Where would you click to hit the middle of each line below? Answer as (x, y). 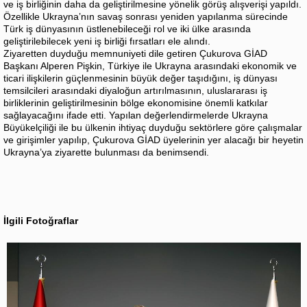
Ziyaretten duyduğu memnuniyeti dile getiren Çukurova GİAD (135, 53)
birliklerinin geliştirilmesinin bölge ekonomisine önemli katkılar (136, 102)
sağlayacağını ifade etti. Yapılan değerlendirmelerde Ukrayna (136, 115)
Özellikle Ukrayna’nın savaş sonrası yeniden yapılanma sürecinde (146, 16)
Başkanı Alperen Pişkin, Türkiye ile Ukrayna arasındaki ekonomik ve (150, 65)
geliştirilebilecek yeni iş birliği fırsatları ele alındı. (107, 41)
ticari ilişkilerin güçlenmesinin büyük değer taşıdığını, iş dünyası (140, 78)
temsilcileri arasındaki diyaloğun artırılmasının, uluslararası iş (135, 90)
